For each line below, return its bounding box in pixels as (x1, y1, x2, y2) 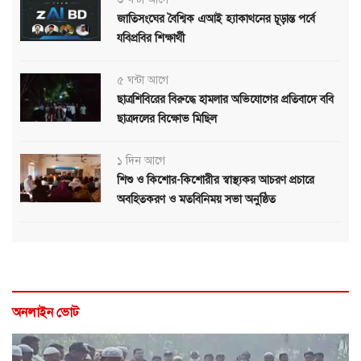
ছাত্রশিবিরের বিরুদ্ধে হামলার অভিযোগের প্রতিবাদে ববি (117, 92, 334, 106)
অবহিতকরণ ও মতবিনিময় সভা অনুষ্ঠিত (117, 192, 276, 206)
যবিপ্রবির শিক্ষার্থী (117, 31, 185, 45)
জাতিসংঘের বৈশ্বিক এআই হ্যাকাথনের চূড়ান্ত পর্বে (117, 11, 315, 26)
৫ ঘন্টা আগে (117, 73, 168, 87)
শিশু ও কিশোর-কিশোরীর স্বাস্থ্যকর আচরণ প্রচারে (117, 172, 314, 187)
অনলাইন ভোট (12, 304, 79, 321)
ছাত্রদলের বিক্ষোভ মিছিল (117, 111, 217, 126)
